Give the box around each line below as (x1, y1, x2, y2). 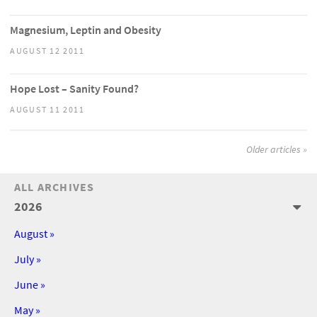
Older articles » (246, 143, 307, 156)
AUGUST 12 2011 (10, 45, 85, 57)
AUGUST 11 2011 (10, 104, 85, 115)
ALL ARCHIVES (14, 180, 95, 195)
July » (14, 252, 41, 267)
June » (14, 277, 45, 292)
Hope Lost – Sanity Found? (10, 81, 139, 96)
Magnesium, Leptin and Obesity (10, 23, 161, 38)
